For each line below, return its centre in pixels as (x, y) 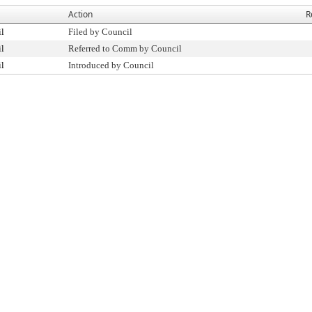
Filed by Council (100, 32)
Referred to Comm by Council (125, 48)
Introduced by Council (111, 65)
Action (80, 14)
